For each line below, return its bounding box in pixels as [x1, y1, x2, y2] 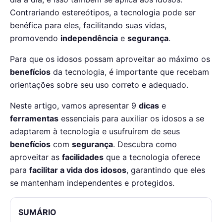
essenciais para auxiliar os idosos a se [58, 113, 204, 124]
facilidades [62, 152, 104, 163]
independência [60, 33, 118, 44]
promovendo [10, 33, 60, 44]
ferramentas [10, 113, 58, 124]
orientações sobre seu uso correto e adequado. [10, 80, 188, 90]
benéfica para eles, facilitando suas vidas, [10, 20, 166, 31]
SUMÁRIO [18, 207, 56, 218]
